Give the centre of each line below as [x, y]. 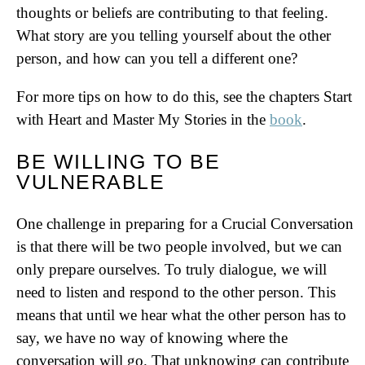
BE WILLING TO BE [118, 161]
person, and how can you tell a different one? [157, 58]
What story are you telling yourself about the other [174, 35]
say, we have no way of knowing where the [152, 338]
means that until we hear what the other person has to [181, 315]
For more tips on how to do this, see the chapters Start [184, 97]
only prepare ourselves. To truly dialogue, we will [172, 269]
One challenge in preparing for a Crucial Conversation [185, 224]
